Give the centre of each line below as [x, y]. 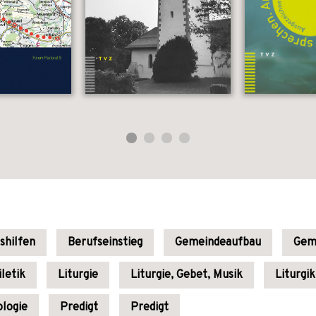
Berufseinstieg [105, 243]
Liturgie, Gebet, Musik [187, 275]
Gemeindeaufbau [218, 243]
